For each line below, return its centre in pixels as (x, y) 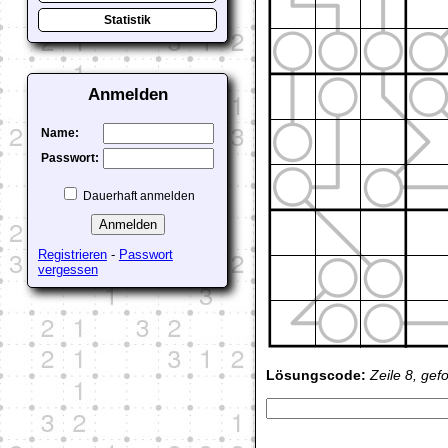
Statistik (128, 20)
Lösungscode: (316, 375)
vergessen (67, 269)
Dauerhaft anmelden (138, 195)
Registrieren (72, 254)
